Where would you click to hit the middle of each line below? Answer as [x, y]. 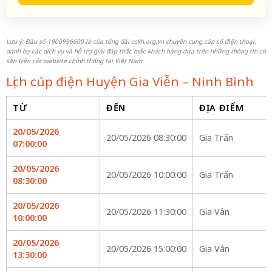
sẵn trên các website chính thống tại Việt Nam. [75, 61]
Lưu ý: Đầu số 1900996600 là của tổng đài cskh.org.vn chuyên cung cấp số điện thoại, [131, 41]
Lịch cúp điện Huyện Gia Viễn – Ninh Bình [130, 81]
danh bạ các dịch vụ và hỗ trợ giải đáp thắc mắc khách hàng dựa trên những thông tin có [136, 51]
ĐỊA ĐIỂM [221, 108]
